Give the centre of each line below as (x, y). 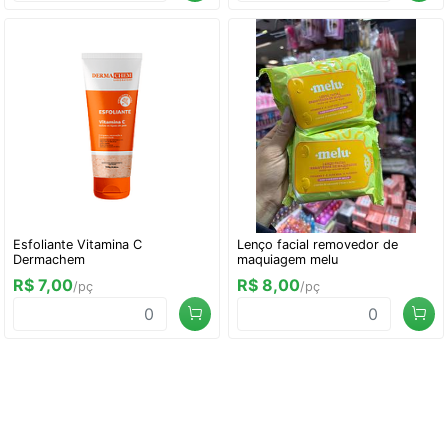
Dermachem (49, 259)
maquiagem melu (287, 259)
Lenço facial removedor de (317, 244)
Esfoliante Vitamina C (77, 244)
